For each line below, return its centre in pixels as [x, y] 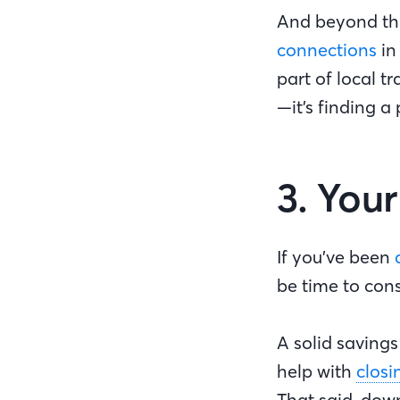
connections [327, 50]
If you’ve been [336, 257]
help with [317, 371]
